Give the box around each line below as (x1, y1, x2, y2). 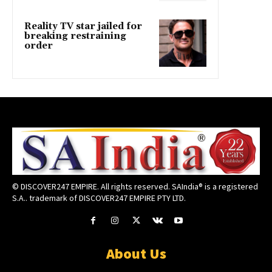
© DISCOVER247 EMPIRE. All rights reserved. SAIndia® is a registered (12, 181, 258, 192)
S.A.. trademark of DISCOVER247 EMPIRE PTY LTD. (12, 192, 186, 204)
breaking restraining (24, 30, 126, 42)
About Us (106, 244, 166, 263)
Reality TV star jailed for (24, 21, 142, 33)
